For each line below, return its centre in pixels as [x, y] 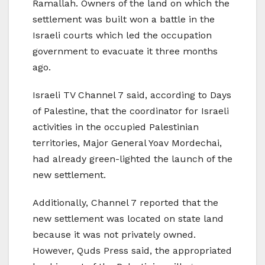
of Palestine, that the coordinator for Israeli [131, 111]
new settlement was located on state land [128, 218]
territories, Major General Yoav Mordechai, [127, 143]
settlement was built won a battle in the [124, 19]
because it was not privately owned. [114, 234]
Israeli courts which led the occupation [122, 35]
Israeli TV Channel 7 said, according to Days [132, 95]
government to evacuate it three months [125, 51]
